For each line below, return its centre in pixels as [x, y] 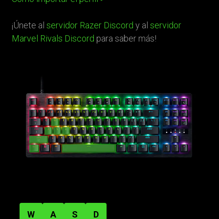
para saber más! [125, 38]
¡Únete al [29, 25]
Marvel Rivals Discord [53, 38]
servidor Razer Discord [90, 25]
